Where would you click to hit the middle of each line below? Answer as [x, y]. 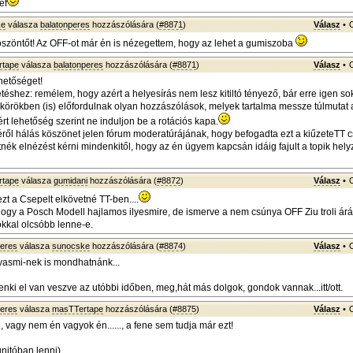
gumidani [71, 180]
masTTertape [78, 309]
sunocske [71, 246]
